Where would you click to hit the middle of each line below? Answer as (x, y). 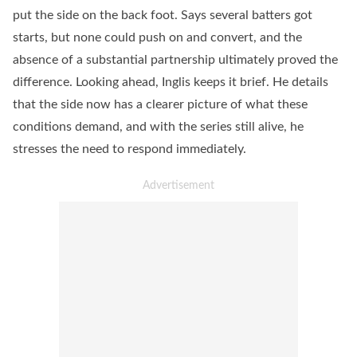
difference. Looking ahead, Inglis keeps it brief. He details (171, 82)
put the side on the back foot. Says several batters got (163, 15)
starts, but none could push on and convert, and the (157, 37)
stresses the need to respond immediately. (129, 149)
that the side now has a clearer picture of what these (160, 104)
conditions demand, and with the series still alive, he (158, 127)
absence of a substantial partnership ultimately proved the (175, 60)
